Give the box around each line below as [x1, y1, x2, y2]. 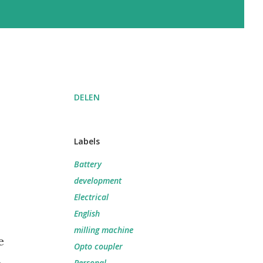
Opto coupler [74, 241, 123, 252]
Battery [74, 159, 102, 170]
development [74, 175, 122, 186]
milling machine [74, 224, 133, 235]
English [74, 208, 100, 219]
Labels [74, 136, 100, 147]
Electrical [74, 191, 109, 203]
